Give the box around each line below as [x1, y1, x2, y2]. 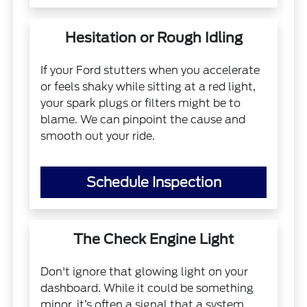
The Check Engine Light [73, 230, 234, 247]
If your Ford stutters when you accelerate [40, 63, 260, 77]
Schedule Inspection [86, 173, 221, 191]
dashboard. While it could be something [40, 281, 254, 295]
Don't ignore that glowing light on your [40, 265, 249, 278]
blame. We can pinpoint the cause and [40, 112, 246, 126]
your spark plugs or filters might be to [40, 96, 241, 110]
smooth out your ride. [40, 129, 156, 143]
